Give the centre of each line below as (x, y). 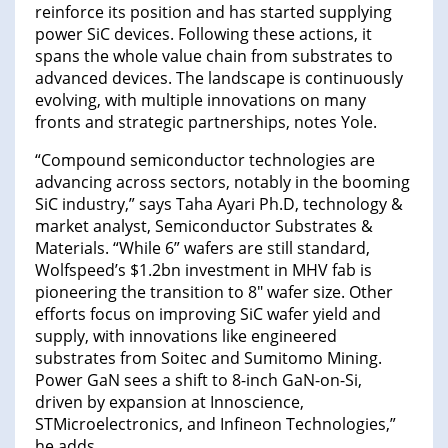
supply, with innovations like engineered (186, 335)
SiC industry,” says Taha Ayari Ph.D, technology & (219, 203)
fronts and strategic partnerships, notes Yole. (206, 121)
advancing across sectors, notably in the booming (222, 181)
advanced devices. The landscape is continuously (219, 77)
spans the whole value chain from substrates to (214, 55)
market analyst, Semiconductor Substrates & (204, 225)
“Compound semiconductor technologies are (205, 159)
